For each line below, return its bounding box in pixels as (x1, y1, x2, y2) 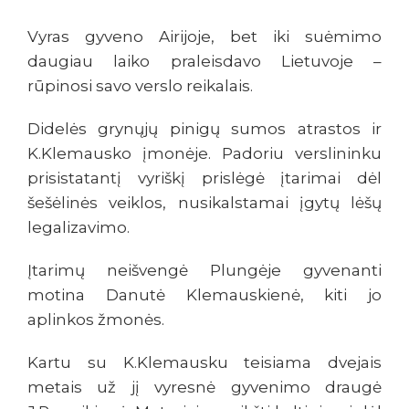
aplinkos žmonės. (27, 310, 164, 330)
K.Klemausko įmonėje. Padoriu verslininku (27, 144, 382, 163)
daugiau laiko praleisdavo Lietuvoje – (27, 52, 382, 71)
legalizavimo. (27, 218, 130, 237)
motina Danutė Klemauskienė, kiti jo (27, 286, 382, 305)
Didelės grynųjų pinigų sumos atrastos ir (27, 120, 382, 139)
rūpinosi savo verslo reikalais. (27, 77, 253, 96)
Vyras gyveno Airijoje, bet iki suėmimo (27, 27, 382, 47)
